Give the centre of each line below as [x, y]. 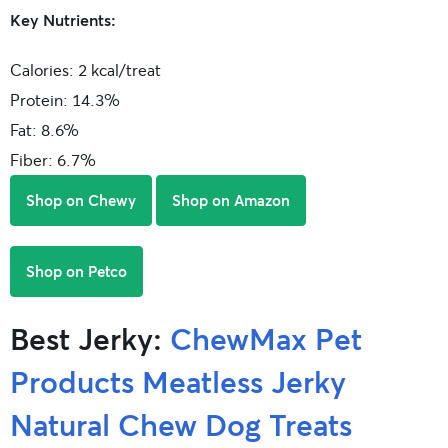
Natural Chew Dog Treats [181, 424]
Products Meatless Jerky [178, 381]
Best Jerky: [90, 338]
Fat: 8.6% [44, 130]
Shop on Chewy [81, 200]
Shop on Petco [76, 271]
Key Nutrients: [63, 20]
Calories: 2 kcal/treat [85, 70]
